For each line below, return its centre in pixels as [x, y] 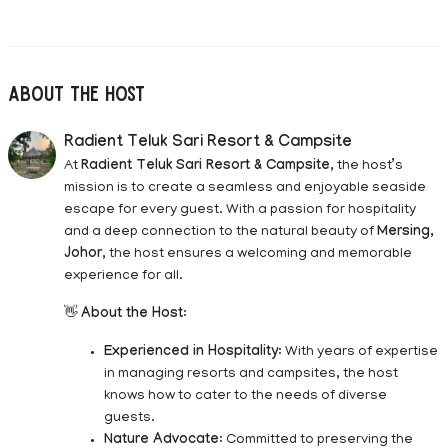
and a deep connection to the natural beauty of [220, 232]
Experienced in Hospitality [191, 352]
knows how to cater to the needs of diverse [245, 396]
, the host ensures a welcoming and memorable [257, 254]
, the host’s [366, 166]
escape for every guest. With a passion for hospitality [240, 210]
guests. [129, 418]
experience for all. [123, 276]
